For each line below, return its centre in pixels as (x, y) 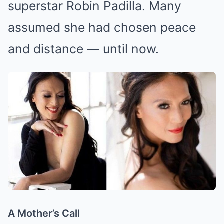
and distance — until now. (83, 49)
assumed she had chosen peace (102, 27)
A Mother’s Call (44, 214)
